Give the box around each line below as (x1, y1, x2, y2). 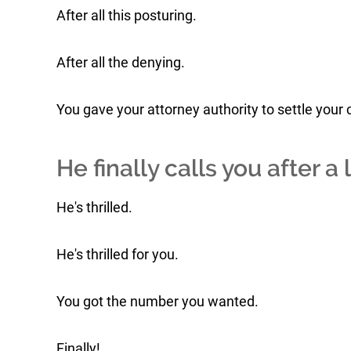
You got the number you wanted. (56, 293, 259, 309)
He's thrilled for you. (56, 246, 179, 262)
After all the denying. (56, 54, 185, 71)
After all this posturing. (56, 7, 197, 24)
